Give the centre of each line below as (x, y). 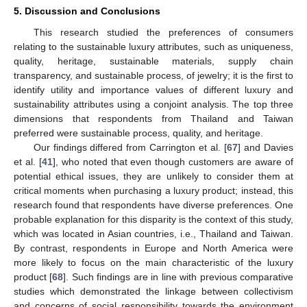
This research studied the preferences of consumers (163, 33)
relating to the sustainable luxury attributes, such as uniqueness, (153, 47)
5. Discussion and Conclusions (87, 11)
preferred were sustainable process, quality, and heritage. (138, 133)
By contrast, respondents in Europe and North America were (153, 248)
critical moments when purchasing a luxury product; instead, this (153, 191)
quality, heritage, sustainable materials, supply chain (153, 61)
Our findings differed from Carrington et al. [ (130, 148)
